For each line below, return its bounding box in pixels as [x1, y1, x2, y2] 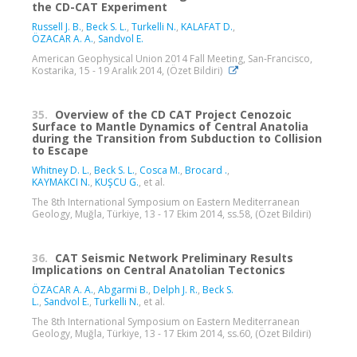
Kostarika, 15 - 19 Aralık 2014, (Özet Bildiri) [32, 64, 225, 78]
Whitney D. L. [32, 163, 89, 178]
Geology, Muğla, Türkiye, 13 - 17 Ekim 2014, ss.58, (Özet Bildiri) [32, 207, 311, 222]
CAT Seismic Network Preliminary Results [55, 250, 293, 266]
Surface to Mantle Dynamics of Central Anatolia [32, 119, 308, 135]
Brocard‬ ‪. [185, 163, 227, 178]
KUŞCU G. [95, 175, 139, 190]
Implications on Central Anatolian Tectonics [32, 262, 285, 278]
